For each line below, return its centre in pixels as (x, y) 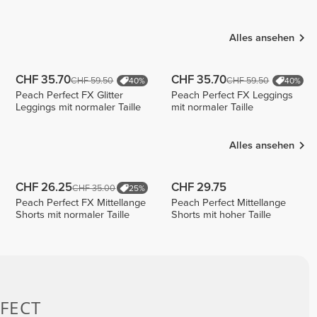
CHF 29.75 (199, 188)
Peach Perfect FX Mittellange (81, 203)
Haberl (231, 17)
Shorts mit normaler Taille (73, 215)
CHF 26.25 (44, 188)
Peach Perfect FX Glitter (70, 96)
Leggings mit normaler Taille (79, 108)
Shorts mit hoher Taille (221, 215)
